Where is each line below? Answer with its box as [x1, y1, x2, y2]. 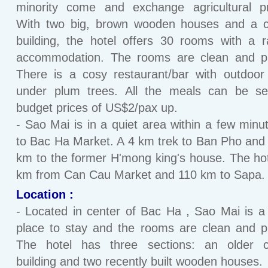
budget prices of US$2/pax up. [16, 101, 178, 114]
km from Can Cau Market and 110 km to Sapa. [16, 168, 265, 181]
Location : [16, 188, 74, 201]
